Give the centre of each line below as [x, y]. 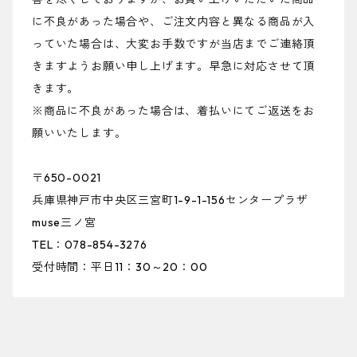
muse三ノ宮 [64, 223]
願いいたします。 [79, 133]
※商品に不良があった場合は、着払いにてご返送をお [174, 111]
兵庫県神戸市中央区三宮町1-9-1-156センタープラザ [170, 200]
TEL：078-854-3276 [90, 245]
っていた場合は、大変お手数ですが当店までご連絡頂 [174, 44]
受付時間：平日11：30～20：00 [120, 267]
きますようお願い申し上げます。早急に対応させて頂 [174, 67]
